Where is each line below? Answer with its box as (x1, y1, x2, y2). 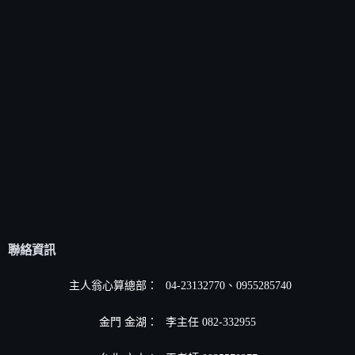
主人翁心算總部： (69, 279, 158, 292)
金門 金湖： (99, 315, 158, 328)
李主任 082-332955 (166, 315, 256, 328)
